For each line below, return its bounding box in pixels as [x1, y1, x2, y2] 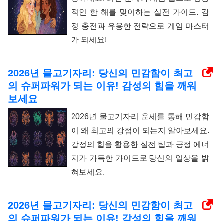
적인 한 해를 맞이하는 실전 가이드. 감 [71, 8, 209, 17]
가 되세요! [71, 36, 107, 44]
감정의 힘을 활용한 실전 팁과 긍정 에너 [71, 140, 209, 149]
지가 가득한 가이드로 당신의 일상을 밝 [71, 154, 209, 163]
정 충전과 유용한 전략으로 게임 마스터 [71, 22, 209, 31]
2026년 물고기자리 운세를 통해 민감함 [71, 112, 209, 121]
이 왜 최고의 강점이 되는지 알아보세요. [71, 126, 209, 135]
